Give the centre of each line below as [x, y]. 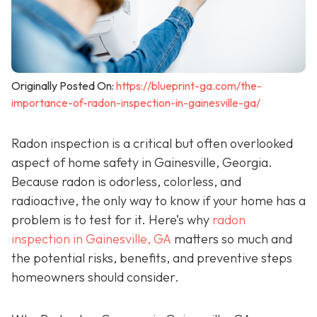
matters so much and [232, 238]
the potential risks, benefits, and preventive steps [152, 258]
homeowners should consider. [95, 277]
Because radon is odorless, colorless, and [126, 181]
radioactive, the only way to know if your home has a [158, 200]
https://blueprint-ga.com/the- [189, 85]
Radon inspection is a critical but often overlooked [152, 143]
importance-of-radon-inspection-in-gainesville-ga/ [136, 102]
